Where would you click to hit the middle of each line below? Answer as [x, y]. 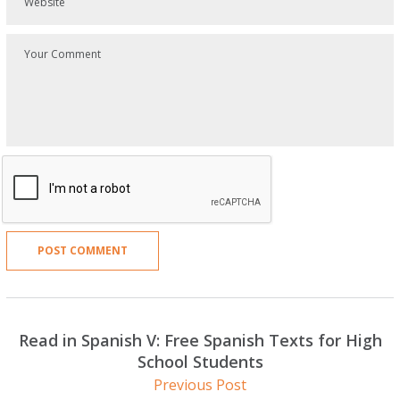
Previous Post [200, 384]
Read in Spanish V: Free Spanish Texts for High [200, 340]
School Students [200, 361]
